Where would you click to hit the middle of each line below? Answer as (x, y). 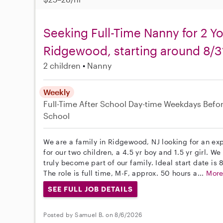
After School (103, 104)
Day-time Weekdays (165, 104)
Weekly (57, 92)
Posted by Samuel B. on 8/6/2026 (93, 215)
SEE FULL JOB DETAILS (90, 189)
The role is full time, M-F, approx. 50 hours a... (125, 173)
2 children (62, 65)
